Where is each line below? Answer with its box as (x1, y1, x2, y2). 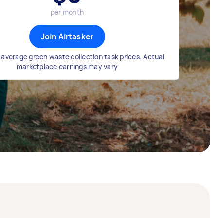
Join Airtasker (40, 31, 94, 42)
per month (50, 7, 84, 17)
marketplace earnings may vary (16, 62, 118, 71)
